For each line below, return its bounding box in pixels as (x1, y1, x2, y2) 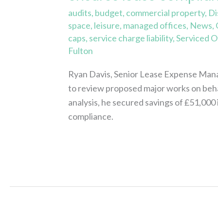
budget (95, 7, 123, 18)
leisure (94, 19, 120, 31)
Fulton (68, 45, 93, 56)
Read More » (68, 138, 117, 149)
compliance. (68, 111, 114, 122)
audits (68, 7, 92, 18)
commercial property (126, 7, 205, 18)
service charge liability (89, 32, 173, 43)
